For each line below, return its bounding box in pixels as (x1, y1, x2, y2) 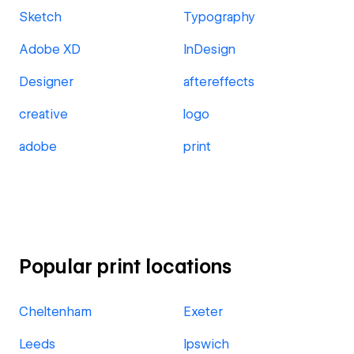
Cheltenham (19, 304, 92, 319)
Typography (183, 9, 255, 24)
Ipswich (183, 337, 229, 352)
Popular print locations (19, 255, 232, 278)
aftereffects (183, 74, 254, 89)
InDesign (183, 42, 235, 57)
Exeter (183, 304, 223, 319)
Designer (19, 74, 73, 89)
